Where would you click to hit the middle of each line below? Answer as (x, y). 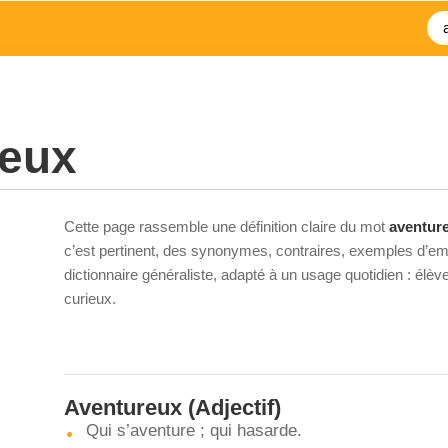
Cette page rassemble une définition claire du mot (226, 226)
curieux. (90, 298)
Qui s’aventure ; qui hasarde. (194, 430)
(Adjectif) (231, 407)
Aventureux (123, 407)
